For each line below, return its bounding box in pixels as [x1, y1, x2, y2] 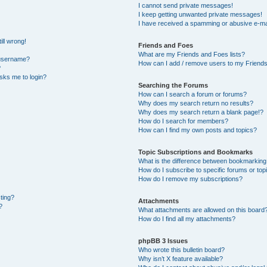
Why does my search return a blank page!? [138, 108, 264, 116]
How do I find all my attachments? [138, 215, 236, 223]
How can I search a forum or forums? [138, 91, 247, 98]
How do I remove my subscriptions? [138, 175, 243, 183]
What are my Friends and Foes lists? [138, 51, 246, 58]
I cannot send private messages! [138, 2, 234, 10]
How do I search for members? [138, 117, 229, 125]
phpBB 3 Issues [138, 237, 188, 245]
